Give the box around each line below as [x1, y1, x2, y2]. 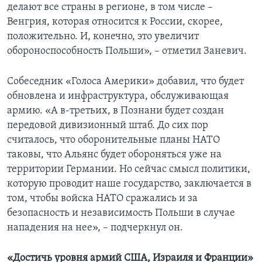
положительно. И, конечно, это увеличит [7, 31, 199, 43]
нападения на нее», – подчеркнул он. [7, 222, 183, 234]
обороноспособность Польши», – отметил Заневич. [7, 46, 247, 57]
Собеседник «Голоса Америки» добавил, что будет [7, 76, 244, 88]
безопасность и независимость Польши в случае [7, 208, 235, 219]
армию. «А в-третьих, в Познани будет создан [7, 105, 224, 117]
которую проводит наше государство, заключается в [7, 178, 251, 190]
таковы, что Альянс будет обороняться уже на [7, 149, 222, 161]
